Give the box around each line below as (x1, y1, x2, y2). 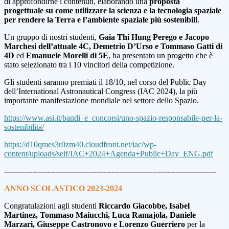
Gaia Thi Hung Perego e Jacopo (99, 33, 209, 42)
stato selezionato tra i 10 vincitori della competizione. (4, 60, 176, 70)
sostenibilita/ (4, 123, 44, 132)
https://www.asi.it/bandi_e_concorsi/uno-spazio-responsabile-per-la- (4, 113, 222, 123)
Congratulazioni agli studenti (4, 201, 99, 211)
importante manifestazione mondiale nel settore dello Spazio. (4, 96, 199, 105)
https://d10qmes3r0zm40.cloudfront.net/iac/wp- (4, 140, 156, 149)
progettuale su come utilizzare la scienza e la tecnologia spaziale (4, 6, 221, 15)
